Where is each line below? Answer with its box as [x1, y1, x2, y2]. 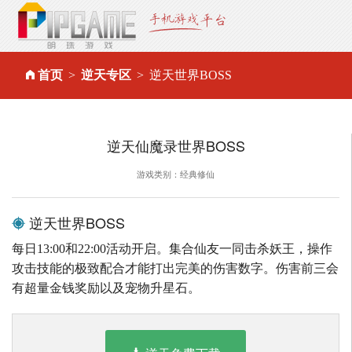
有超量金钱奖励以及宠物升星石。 [12, 281, 200, 295]
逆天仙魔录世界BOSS [106, 135, 245, 156]
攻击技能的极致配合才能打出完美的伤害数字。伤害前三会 [12, 262, 339, 276]
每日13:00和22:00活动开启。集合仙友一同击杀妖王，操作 [12, 242, 332, 256]
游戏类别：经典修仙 [137, 168, 214, 181]
